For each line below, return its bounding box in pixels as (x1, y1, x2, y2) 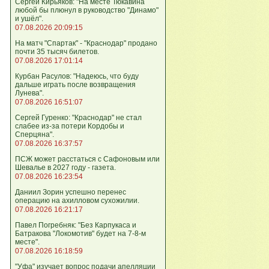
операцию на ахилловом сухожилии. (15, 196, 139, 205)
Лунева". (15, 89, 44, 97)
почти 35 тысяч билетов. (15, 47, 99, 56)
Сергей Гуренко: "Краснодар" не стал (15, 113, 142, 122)
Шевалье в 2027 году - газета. (15, 163, 116, 172)
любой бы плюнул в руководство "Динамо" (15, 6, 159, 14)
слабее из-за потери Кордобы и (15, 122, 124, 130)
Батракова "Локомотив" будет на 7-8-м (15, 229, 146, 238)
